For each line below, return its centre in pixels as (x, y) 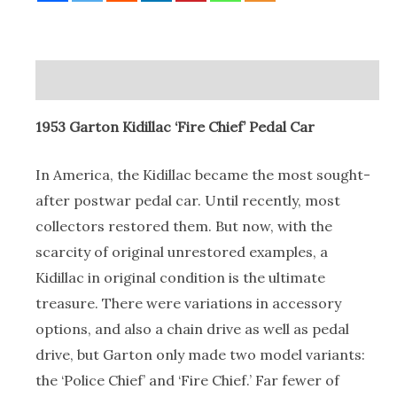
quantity (63, 87)
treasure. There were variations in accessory (188, 304)
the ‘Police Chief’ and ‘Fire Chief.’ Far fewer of (187, 381)
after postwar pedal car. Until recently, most (188, 201)
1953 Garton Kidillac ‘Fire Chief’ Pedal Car (175, 126)
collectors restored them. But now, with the (184, 226)
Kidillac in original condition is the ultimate (180, 278)
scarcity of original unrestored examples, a (182, 252)
